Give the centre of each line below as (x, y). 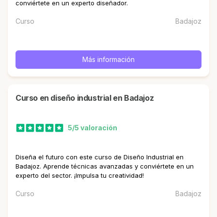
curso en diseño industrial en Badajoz (87, 98)
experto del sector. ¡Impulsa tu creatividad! (80, 175)
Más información (108, 59)
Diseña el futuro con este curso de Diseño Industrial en (100, 157)
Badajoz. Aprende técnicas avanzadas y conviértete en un (105, 166)
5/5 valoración (93, 128)
